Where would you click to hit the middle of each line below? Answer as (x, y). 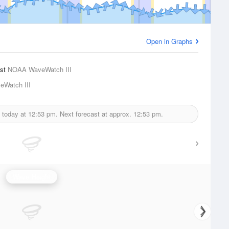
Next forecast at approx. (96, 114)
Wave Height (32, 177)
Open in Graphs (169, 41)
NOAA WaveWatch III (40, 69)
